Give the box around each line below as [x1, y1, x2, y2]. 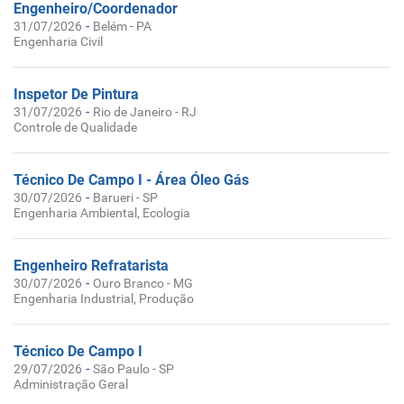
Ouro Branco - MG [93, 276, 193, 290]
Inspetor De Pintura [14, 86, 139, 103]
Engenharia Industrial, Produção [14, 291, 194, 306]
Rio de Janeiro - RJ [93, 105, 197, 119]
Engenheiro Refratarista [14, 257, 169, 274]
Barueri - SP [93, 190, 158, 205]
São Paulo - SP [93, 362, 174, 376]
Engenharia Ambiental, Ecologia [14, 206, 190, 220]
